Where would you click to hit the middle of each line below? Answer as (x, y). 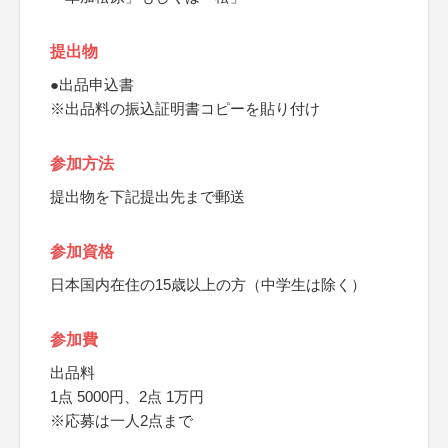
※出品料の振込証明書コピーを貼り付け (185, 108)
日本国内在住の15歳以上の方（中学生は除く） (208, 284)
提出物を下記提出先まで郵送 (147, 196)
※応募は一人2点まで (121, 420)
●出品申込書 (92, 84)
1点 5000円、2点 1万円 (127, 396)
